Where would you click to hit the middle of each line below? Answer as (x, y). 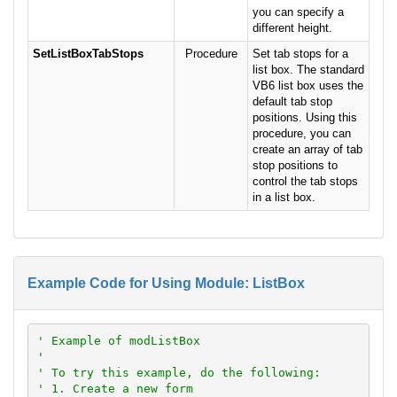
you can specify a (298, 12)
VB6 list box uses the (308, 86)
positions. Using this (305, 118)
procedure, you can (302, 134)
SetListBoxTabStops (88, 54)
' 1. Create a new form (115, 388)
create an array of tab (307, 150)
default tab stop (292, 102)
